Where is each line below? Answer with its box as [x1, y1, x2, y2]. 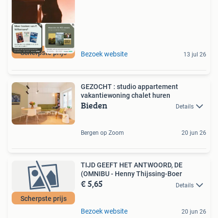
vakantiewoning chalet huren [81, 91, 170, 99]
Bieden [81, 98, 108, 112]
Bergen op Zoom [81, 129, 124, 137]
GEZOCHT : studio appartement [81, 82, 178, 91]
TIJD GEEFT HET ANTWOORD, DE [81, 161, 182, 169]
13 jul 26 [183, 51, 206, 58]
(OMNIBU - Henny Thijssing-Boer [81, 170, 182, 178]
